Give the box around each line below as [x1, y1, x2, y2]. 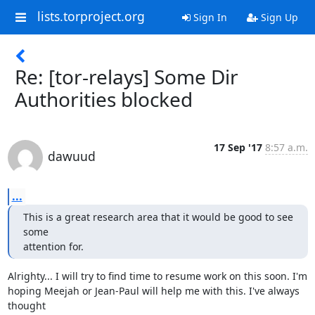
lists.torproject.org [37, 8, 145, 25]
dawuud [47, 148, 96, 165]
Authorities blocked [15, 86, 193, 112]
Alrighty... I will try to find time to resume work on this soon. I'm [7, 269, 307, 283]
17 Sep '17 [213, 141, 262, 154]
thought [7, 299, 46, 312]
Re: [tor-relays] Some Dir [15, 63, 238, 90]
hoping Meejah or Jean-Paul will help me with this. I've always [7, 284, 300, 297]
